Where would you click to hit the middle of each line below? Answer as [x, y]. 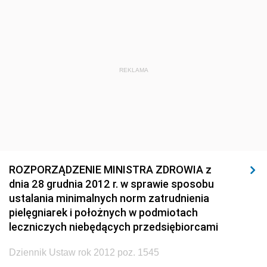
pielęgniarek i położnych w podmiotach [103, 212]
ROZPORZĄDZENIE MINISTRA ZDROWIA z [110, 170]
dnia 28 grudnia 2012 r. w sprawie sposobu [111, 184]
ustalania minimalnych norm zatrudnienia [109, 198]
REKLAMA [133, 70]
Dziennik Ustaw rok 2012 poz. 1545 [84, 252]
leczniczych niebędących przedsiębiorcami [114, 227]
